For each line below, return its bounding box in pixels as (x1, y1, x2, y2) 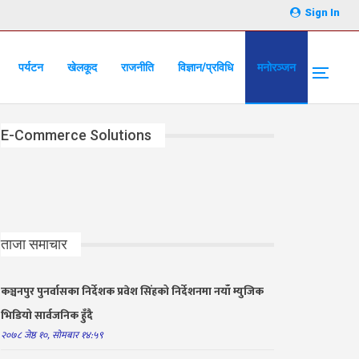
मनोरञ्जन (257, 61, 296, 74)
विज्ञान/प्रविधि (178, 61, 233, 74)
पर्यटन (18, 61, 43, 74)
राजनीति (121, 61, 154, 74)
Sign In (302, 6, 340, 18)
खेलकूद (67, 61, 97, 74)
